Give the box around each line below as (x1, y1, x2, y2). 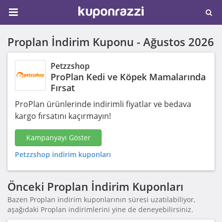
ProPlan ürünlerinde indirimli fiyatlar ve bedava (15, 99, 191, 110)
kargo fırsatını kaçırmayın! (15, 111, 111, 121)
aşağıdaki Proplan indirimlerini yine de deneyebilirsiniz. (7, 205, 193, 214)
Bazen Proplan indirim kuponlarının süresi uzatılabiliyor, (7, 195, 195, 204)
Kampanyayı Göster (26, 133, 91, 142)
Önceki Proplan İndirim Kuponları (7, 179, 183, 194)
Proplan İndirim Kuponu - (7, 34, 143, 49)
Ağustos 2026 (143, 34, 214, 49)
